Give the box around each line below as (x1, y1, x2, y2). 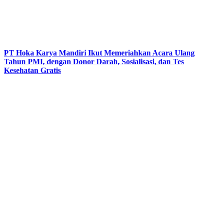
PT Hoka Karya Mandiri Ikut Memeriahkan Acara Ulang (4, 48, 195, 57)
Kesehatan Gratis (4, 66, 61, 74)
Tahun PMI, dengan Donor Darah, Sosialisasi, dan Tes (4, 57, 184, 66)
